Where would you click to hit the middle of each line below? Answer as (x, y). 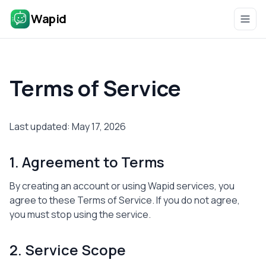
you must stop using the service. (80, 214)
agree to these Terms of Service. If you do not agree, (125, 200)
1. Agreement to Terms (87, 162)
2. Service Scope (68, 250)
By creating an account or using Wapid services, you (122, 186)
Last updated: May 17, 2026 (68, 126)
